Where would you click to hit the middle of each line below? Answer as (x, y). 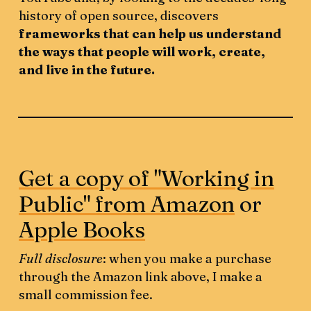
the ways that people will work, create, (142, 52)
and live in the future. (87, 70)
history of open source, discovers (119, 16)
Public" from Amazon (127, 204)
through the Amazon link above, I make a (141, 277)
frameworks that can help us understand (150, 34)
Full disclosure (61, 259)
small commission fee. (86, 295)
